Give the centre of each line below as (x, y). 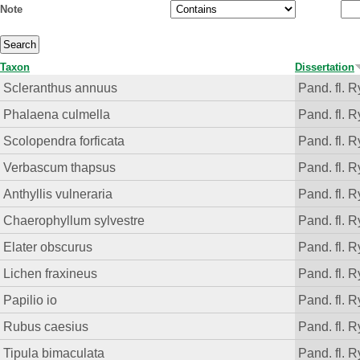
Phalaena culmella (57, 115)
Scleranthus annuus (61, 88)
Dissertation (325, 67)
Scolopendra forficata (64, 141)
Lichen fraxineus (51, 274)
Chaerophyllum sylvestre (74, 221)
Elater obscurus (48, 247)
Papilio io (31, 300)
